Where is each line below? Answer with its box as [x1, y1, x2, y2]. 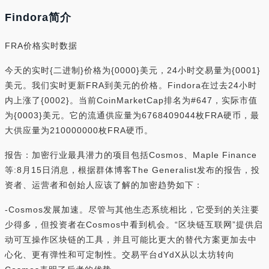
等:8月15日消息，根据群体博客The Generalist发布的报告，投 [5, 165, 260, 175]
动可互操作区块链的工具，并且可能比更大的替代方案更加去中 [5, 235, 257, 244]
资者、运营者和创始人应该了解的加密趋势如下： [5, 180, 203, 190]
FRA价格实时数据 [5, 41, 77, 50]
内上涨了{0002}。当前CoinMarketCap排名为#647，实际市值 [5, 95, 258, 105]
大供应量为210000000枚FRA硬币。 [5, 125, 153, 135]
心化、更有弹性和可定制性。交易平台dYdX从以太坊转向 [5, 250, 235, 259]
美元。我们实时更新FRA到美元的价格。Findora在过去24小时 [5, 80, 257, 90]
